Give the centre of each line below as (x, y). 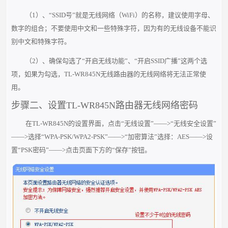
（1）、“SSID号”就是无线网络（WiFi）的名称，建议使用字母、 (120, 15)
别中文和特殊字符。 (41, 42)
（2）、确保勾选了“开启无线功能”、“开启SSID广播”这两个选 (116, 61)
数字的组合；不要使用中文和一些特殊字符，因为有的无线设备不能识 (114, 28)
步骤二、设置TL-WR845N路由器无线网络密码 (105, 106)
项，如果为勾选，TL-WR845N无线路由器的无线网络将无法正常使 (109, 74)
